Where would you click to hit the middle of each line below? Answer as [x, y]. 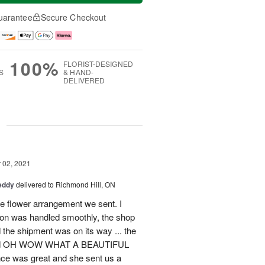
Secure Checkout [73, 17]
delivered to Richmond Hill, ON [66, 185]
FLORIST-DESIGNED [98, 64]
